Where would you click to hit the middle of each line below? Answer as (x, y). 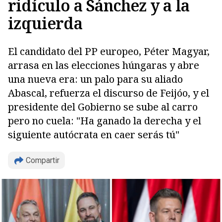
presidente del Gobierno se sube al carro (103, 107)
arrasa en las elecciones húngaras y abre (104, 65)
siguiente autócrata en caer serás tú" (94, 135)
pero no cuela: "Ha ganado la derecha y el (105, 121)
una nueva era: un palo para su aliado (95, 79)
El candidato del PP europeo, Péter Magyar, (109, 51)
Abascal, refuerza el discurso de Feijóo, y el (109, 93)
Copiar (42, 148)
